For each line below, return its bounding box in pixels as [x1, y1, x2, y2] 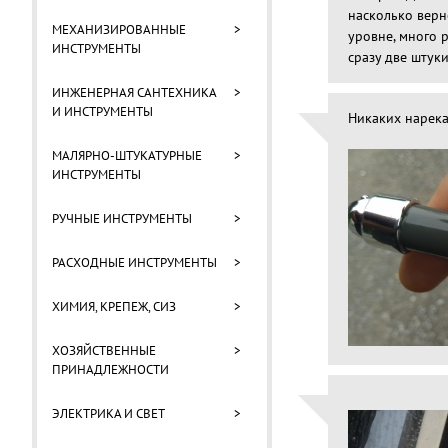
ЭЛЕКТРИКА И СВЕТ [52, 405, 165, 422]
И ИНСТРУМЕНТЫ [52, 103, 153, 120]
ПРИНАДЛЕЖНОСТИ [52, 361, 169, 378]
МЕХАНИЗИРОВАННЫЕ [52, 21, 186, 38]
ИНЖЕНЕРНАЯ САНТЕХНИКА [52, 84, 216, 101]
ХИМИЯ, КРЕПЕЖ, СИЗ [52, 298, 176, 315]
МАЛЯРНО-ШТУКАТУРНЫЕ [52, 147, 202, 164]
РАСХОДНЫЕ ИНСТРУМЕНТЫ [52, 254, 217, 271]
